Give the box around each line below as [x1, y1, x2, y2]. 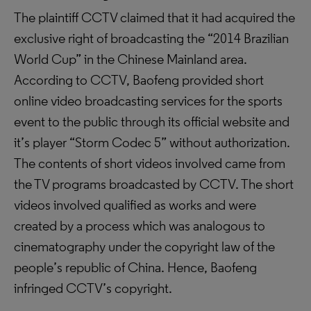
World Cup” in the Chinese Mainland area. [14, 51, 247, 67]
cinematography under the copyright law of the [14, 238, 275, 255]
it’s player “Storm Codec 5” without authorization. [14, 134, 290, 151]
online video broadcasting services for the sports [14, 92, 283, 109]
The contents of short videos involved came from [14, 155, 285, 171]
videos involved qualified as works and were [14, 196, 256, 213]
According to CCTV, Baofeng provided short [14, 72, 264, 88]
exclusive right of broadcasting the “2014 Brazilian [14, 30, 289, 47]
